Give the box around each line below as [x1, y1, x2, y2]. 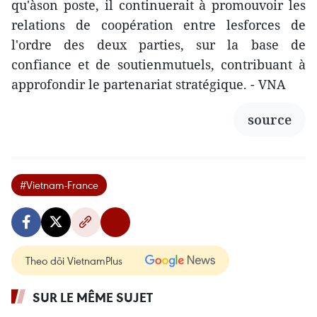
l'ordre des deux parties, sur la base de [11, 36, 306, 53]
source [248, 111, 292, 128]
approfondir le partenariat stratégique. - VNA [11, 76, 286, 93]
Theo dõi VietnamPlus [25, 253, 122, 267]
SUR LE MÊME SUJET [33, 289, 153, 306]
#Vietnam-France [20, 178, 98, 192]
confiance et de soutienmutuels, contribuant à [11, 56, 306, 73]
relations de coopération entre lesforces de [11, 16, 306, 33]
